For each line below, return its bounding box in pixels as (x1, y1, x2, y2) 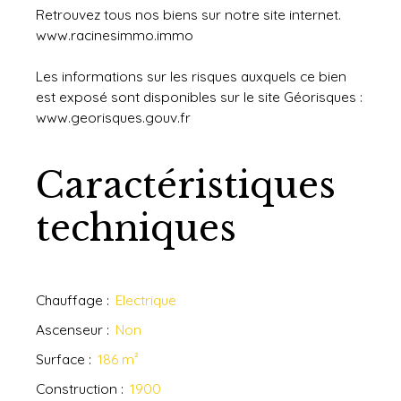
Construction (36, 380, 117, 398)
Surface (36, 350, 85, 369)
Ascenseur (36, 320, 103, 339)
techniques (36, 206, 236, 252)
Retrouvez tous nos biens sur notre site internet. (36, 5, 341, 24)
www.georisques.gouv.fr (36, 108, 191, 127)
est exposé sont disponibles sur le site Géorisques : (36, 88, 363, 107)
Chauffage (36, 291, 103, 310)
